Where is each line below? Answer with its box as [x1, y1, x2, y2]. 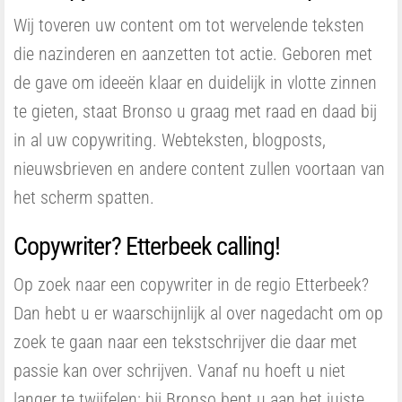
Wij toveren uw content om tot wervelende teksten [13, 14, 364, 36]
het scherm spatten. [13, 187, 154, 208]
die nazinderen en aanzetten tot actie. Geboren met [13, 43, 372, 65]
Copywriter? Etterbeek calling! [13, 232, 280, 261]
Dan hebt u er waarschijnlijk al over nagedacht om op [13, 302, 383, 324]
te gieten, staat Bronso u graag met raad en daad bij [13, 100, 377, 122]
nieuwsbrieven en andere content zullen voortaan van [13, 158, 385, 179]
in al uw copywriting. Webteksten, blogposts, [13, 129, 326, 151]
